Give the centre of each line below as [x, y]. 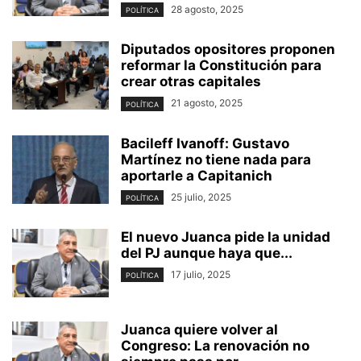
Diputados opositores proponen [228, 50]
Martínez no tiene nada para [216, 159]
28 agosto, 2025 [207, 10]
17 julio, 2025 [201, 274]
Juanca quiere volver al [199, 329]
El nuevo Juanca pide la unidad [226, 237]
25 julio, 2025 [201, 197]
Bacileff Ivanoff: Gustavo [205, 143]
